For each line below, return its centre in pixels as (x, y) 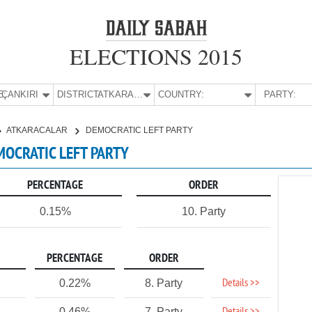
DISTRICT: (79, 94)
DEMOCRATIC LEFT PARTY (139, 130)
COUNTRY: (181, 94)
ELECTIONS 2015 (156, 56)
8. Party (164, 283)
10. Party (203, 211)
